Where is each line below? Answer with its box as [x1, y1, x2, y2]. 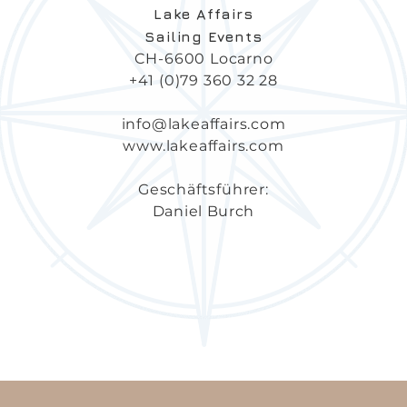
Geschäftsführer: [138, 181, 269, 198]
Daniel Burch [152, 203, 255, 220]
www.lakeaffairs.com [123, 137, 284, 154]
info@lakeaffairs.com [121, 115, 286, 133]
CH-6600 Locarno [134, 50, 273, 67]
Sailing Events [144, 28, 263, 45]
